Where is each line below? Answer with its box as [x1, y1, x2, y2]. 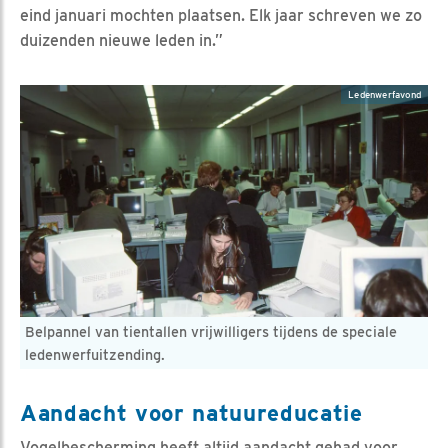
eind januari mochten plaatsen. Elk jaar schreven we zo [20, 5, 422, 25]
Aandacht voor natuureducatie [20, 398, 363, 426]
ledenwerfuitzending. [25, 345, 165, 363]
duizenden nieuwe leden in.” [20, 30, 223, 50]
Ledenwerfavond [348, 88, 421, 100]
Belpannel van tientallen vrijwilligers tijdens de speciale [25, 322, 397, 340]
